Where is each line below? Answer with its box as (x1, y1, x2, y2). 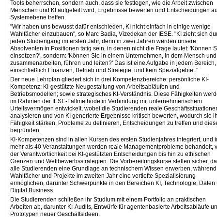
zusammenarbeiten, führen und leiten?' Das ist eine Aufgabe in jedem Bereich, (10, 60, 216, 67)
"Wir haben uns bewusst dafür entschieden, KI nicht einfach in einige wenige (10, 23, 211, 31)
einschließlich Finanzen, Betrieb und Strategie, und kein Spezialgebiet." (10, 67, 198, 74)
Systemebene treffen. (10, 14, 66, 21)
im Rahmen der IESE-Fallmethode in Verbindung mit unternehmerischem (10, 98, 202, 105)
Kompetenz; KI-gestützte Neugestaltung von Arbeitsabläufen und (10, 83, 180, 91)
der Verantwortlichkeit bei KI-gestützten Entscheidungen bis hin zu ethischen (10, 151, 211, 158)
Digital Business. (10, 187, 54, 194)
